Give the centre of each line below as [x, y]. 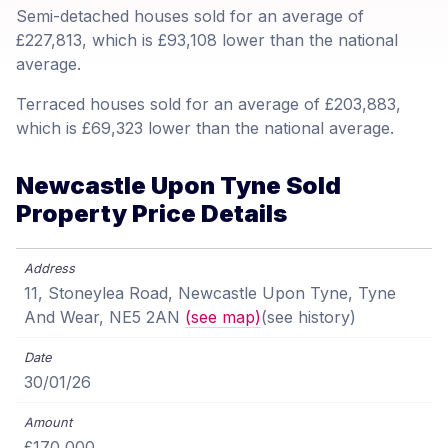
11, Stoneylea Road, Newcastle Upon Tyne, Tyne [210, 293]
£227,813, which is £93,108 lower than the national [207, 40]
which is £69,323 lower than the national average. [205, 128]
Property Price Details [151, 214]
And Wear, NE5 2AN [104, 317]
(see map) [223, 317]
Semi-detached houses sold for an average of [190, 16]
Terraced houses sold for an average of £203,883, [208, 104]
